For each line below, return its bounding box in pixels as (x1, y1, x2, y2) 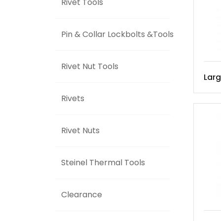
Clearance (61, 189, 102, 200)
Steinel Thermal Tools (61, 157, 145, 168)
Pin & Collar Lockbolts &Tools (61, 29, 174, 40)
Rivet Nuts (61, 125, 100, 136)
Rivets (61, 93, 84, 104)
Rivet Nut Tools (61, 61, 118, 72)
